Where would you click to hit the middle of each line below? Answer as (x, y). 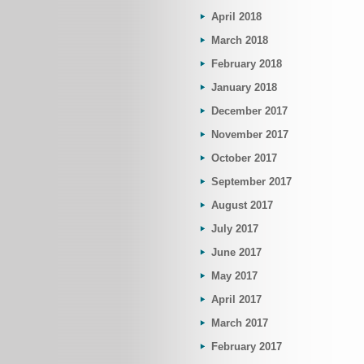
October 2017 (244, 158)
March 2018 (240, 40)
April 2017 (236, 299)
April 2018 (236, 17)
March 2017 (240, 323)
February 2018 (247, 64)
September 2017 (251, 182)
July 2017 (235, 229)
